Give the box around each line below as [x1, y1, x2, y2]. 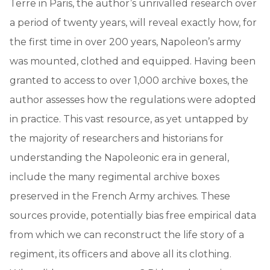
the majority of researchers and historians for [10, 132, 224, 144]
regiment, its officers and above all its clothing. [10, 248, 231, 260]
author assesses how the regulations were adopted [10, 93, 256, 105]
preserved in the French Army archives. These [10, 190, 230, 202]
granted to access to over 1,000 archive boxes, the [10, 74, 248, 86]
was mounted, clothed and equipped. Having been [10, 55, 256, 67]
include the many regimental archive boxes [10, 171, 219, 183]
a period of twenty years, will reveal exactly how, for [10, 16, 257, 28]
